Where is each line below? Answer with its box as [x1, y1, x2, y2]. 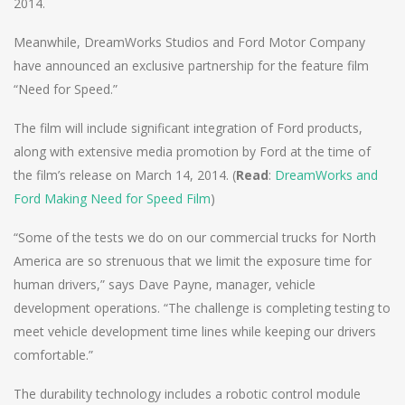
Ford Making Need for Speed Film [14, 189, 211, 207]
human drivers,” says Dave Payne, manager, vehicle [14, 275, 316, 293]
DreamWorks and [275, 165, 378, 184]
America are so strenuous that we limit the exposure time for [14, 251, 372, 269]
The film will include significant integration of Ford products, [14, 118, 363, 137]
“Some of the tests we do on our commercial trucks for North [14, 228, 376, 246]
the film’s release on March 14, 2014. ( [14, 165, 236, 184]
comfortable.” [14, 345, 93, 363]
